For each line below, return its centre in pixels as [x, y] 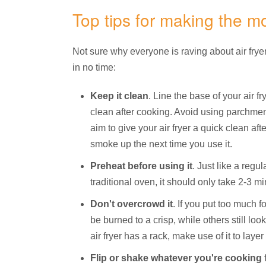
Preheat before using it [141, 166]
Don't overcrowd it [132, 204]
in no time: [94, 68]
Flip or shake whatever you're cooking [176, 258]
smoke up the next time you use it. [161, 144]
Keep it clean [119, 96]
